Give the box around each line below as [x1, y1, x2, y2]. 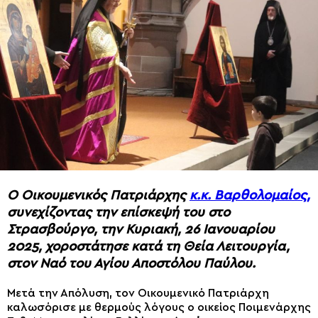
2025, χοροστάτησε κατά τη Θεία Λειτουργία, [7, 239, 290, 253]
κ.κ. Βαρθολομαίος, [190, 188, 310, 202]
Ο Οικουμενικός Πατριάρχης [7, 188, 190, 202]
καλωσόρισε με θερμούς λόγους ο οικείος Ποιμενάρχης [7, 301, 311, 313]
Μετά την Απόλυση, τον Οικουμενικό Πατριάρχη [7, 287, 269, 299]
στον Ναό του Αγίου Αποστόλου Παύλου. [7, 256, 256, 270]
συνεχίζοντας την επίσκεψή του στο [7, 205, 230, 219]
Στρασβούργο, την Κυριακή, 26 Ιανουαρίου [7, 222, 275, 236]
